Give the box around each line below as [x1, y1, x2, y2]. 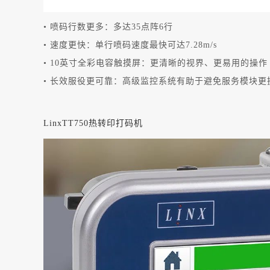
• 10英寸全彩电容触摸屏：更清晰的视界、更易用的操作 [43, 58, 268, 68]
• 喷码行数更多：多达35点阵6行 [43, 22, 173, 32]
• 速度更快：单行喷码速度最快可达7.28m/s [43, 40, 217, 50]
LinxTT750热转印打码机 [43, 119, 143, 128]
